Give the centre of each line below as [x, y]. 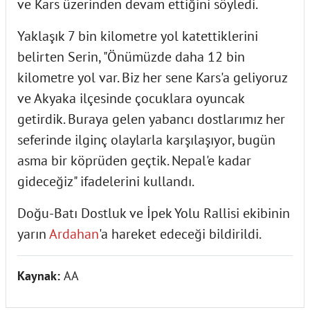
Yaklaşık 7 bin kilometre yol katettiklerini [138, 36]
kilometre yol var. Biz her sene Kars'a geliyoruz [152, 77]
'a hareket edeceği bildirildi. [180, 234]
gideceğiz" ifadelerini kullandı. [106, 181]
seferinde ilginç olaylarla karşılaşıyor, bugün [146, 139]
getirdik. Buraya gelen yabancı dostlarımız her [151, 119]
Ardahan [74, 234]
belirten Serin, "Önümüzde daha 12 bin [131, 56]
